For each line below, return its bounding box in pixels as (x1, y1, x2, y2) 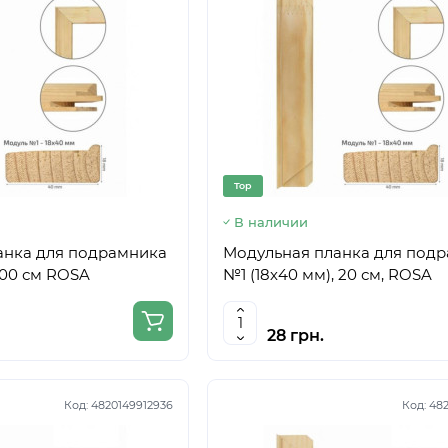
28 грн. (267, 326, 324, 345)
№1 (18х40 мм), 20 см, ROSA (223, 265, 432, 284)
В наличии (234, 214, 308, 230)
